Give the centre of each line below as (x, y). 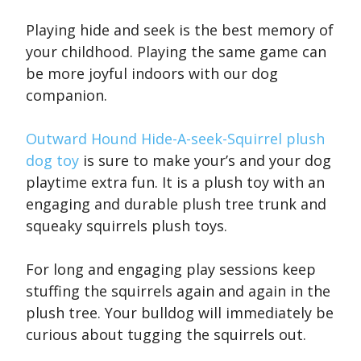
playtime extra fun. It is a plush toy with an (175, 183)
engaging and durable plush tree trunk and (176, 204)
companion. (66, 95)
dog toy (52, 161)
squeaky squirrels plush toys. (127, 226)
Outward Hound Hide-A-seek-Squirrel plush (175, 139)
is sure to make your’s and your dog (205, 161)
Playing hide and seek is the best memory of (180, 30)
